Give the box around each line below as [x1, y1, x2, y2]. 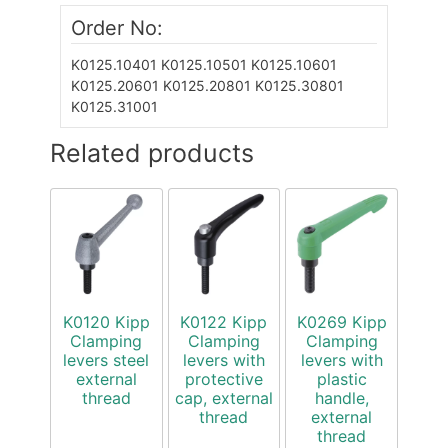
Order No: [71, 15, 163, 40]
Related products [50, 137, 254, 168]
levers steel [63, 349, 150, 370]
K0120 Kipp [62, 311, 150, 332]
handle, [314, 387, 369, 408]
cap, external [174, 387, 273, 408]
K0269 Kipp [296, 311, 387, 332]
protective [184, 368, 263, 389]
